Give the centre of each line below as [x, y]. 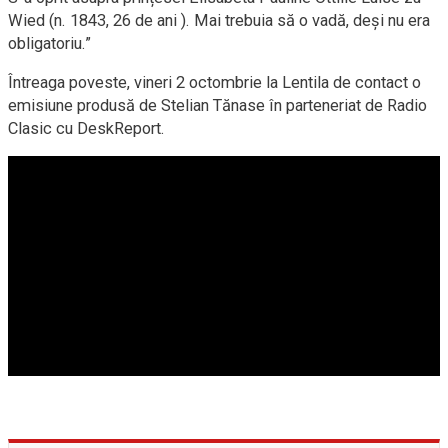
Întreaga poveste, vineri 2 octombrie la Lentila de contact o [214, 83]
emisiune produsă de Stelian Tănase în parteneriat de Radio [217, 106]
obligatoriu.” [51, 44]
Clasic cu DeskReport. [86, 129]
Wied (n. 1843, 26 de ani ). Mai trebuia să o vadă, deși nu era [219, 21]
